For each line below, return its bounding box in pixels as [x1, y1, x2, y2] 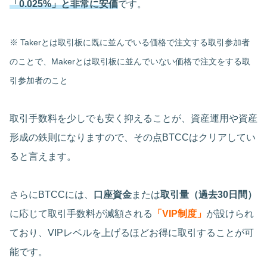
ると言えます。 [10, 151, 76, 162]
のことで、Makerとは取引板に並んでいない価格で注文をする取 [10, 56, 250, 66]
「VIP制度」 [153, 208, 206, 219]
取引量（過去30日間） [160, 189, 257, 200]
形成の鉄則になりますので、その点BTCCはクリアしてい [10, 132, 256, 142]
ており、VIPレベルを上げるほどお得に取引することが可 [10, 227, 254, 238]
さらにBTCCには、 [10, 189, 94, 200]
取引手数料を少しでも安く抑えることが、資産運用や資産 [10, 113, 257, 123]
